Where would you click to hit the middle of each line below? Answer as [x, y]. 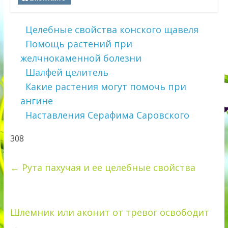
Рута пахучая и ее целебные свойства [107, 168]
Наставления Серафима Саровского [107, 115]
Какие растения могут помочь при [106, 87]
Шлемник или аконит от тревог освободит [109, 212]
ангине [36, 101]
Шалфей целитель [67, 73]
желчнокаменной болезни [81, 58]
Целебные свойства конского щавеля [112, 30]
